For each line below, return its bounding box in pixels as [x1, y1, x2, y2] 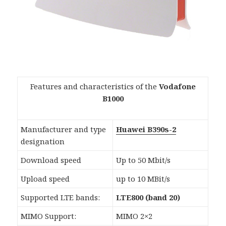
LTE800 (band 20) [116, 192, 181, 203]
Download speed [21, 155, 82, 165]
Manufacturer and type [21, 124, 106, 135]
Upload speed [21, 174, 70, 184]
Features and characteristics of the [30, 81, 159, 92]
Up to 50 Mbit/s [116, 155, 171, 165]
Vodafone [158, 81, 196, 92]
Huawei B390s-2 [116, 124, 177, 135]
